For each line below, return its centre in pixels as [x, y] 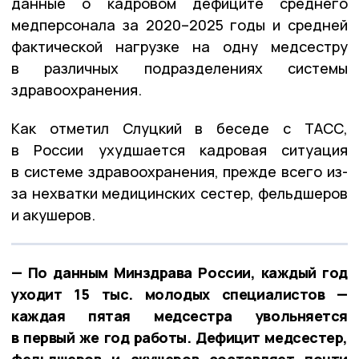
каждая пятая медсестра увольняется [179, 315]
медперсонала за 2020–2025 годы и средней [179, 24]
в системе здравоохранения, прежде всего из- [179, 171]
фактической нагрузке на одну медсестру [179, 46]
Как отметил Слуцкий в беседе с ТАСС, [179, 128]
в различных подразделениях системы [179, 68]
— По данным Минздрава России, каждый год [179, 272]
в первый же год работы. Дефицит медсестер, [179, 337]
